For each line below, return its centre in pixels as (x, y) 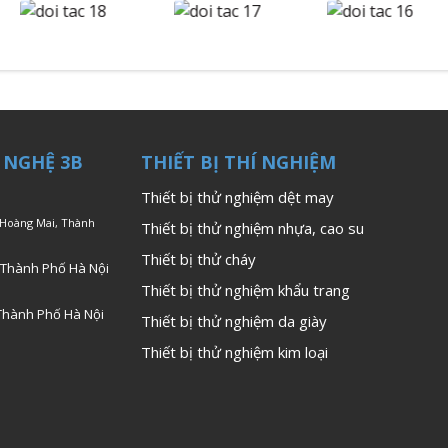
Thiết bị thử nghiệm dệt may (237, 197)
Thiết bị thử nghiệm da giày (234, 321)
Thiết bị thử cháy (198, 259)
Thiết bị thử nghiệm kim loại (234, 352)
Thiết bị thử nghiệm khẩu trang (245, 290)
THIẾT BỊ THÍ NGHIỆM (238, 162)
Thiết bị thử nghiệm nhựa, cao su (252, 228)
